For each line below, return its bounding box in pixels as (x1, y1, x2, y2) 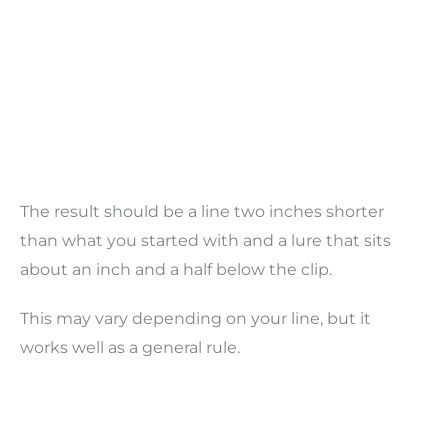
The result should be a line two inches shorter (20, 201, 384, 221)
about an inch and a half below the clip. (20, 259, 332, 279)
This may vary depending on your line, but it (20, 309, 371, 329)
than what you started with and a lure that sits (20, 230, 391, 250)
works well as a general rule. (20, 338, 240, 358)
